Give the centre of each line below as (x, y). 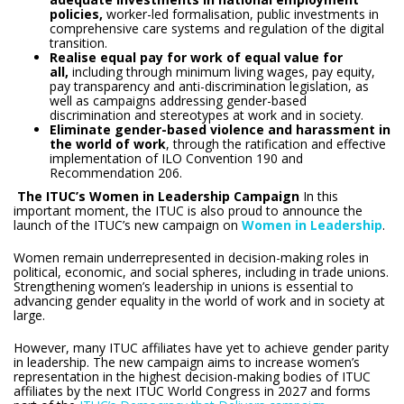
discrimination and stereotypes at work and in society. (207, 115)
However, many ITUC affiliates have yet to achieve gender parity (201, 347)
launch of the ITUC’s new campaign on (128, 225)
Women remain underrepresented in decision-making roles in (191, 257)
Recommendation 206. (116, 172)
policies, (78, 14)
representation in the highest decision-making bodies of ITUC (192, 376)
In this (319, 196)
